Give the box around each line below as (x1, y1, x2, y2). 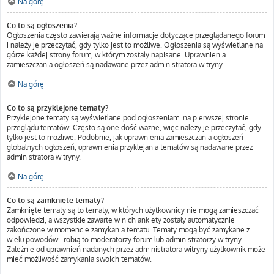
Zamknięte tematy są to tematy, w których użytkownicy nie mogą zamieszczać (7, 206, 259, 215)
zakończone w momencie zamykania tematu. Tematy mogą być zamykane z (7, 225, 250, 234)
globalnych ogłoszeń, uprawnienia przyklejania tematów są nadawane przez (7, 143, 253, 152)
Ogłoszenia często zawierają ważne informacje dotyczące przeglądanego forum (7, 31, 265, 40)
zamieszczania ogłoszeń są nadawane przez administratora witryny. (7, 60, 224, 69)
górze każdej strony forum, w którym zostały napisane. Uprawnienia (7, 50, 226, 59)
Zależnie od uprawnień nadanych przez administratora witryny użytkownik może (7, 245, 265, 254)
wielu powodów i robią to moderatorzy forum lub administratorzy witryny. (7, 235, 243, 244)
